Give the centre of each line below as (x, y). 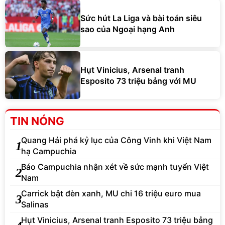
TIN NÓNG (37, 121)
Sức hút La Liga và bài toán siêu (141, 18)
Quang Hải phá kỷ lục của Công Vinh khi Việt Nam (116, 140)
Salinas (35, 205)
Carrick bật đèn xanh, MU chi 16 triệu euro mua (111, 194)
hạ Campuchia (49, 151)
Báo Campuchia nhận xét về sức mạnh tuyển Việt (115, 167)
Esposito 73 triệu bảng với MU (138, 81)
